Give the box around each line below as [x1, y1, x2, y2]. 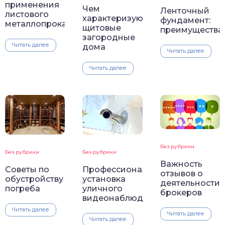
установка [82, 174, 126, 184]
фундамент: [160, 16, 210, 26]
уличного [82, 184, 123, 194]
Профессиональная [82, 165, 168, 175]
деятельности [160, 178, 220, 188]
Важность [160, 159, 202, 169]
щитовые [82, 23, 122, 33]
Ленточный [160, 6, 209, 16]
